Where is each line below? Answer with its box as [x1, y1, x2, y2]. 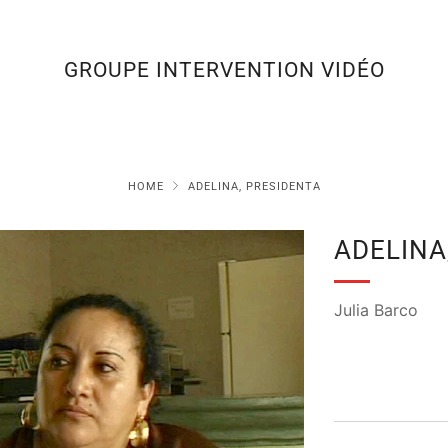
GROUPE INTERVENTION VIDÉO [63, 58, 385, 82]
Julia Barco [334, 300, 418, 320]
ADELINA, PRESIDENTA [187, 180, 321, 193]
